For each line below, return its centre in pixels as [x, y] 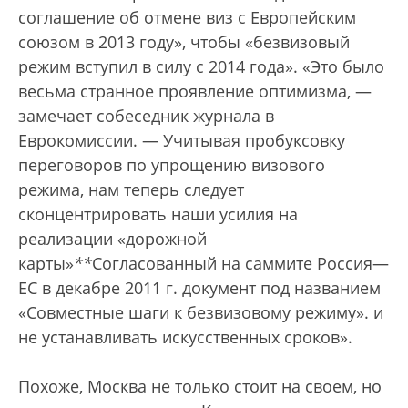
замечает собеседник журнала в [146, 115]
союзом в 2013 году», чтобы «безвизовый [184, 41]
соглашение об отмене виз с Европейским [187, 17]
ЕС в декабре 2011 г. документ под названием [199, 287]
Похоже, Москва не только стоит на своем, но [200, 386]
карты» [46, 263]
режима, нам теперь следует [131, 189]
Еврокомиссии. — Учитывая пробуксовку [182, 140]
